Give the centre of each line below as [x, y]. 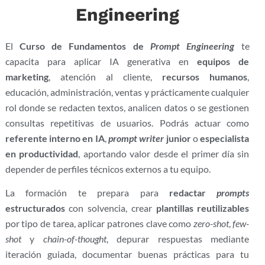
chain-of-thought [75, 238]
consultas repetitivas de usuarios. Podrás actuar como [127, 122]
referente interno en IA [55, 138]
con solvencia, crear [110, 208]
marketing [27, 76]
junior [177, 138]
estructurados [35, 208]
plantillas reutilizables [203, 208]
